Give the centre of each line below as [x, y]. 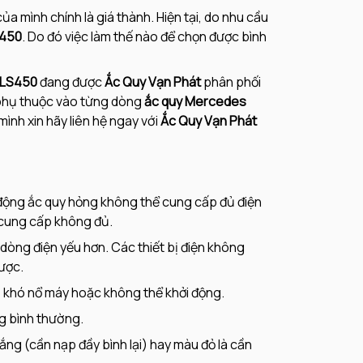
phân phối [231, 82]
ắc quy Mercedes [195, 102]
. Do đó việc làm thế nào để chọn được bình [144, 37]
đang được [72, 82]
